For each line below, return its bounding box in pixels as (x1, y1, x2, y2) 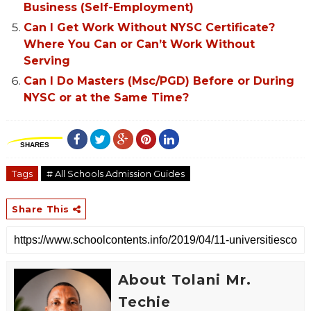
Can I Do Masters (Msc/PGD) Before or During (23, 74, 294, 88)
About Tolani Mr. (117, 271, 251, 289)
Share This (11, 203, 73, 215)
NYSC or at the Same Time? (23, 91, 189, 105)
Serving (23, 54, 70, 68)
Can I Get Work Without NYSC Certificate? (23, 21, 275, 35)
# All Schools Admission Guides (46, 168, 185, 180)
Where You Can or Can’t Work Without (23, 37, 255, 51)
